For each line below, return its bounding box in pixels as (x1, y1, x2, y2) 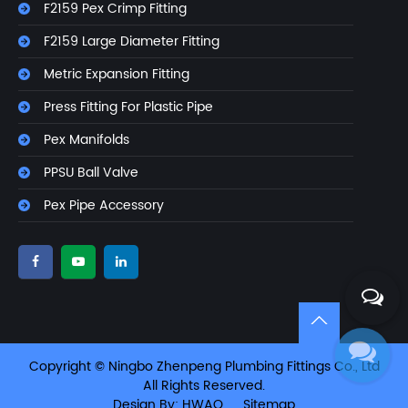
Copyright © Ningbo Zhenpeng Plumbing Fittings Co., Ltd (28, 356, 380, 378)
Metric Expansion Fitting (44, 64, 189, 86)
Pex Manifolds (44, 129, 129, 151)
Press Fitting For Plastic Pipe (44, 97, 213, 118)
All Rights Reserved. (143, 375, 265, 397)
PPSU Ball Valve (44, 162, 138, 184)
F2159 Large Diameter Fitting (44, 31, 219, 53)
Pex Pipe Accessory (44, 195, 164, 217)
